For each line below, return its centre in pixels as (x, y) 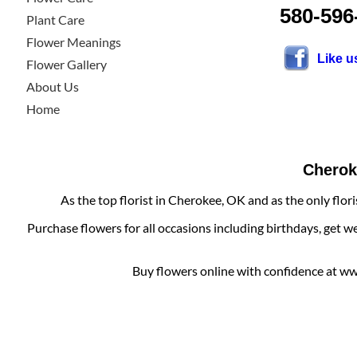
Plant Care (56, 19)
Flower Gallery (67, 64)
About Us (53, 86)
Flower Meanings (74, 41)
